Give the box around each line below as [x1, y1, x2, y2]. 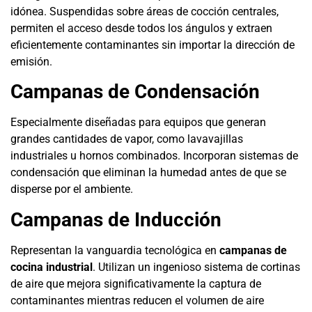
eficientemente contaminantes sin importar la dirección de [10, 38, 295, 52]
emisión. [10, 54, 52, 68]
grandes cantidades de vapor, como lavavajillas [10, 132, 243, 146]
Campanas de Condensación [10, 80, 260, 104]
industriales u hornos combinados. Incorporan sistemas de [10, 149, 298, 163]
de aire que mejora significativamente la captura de [10, 276, 261, 290]
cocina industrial [10, 260, 93, 274]
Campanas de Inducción [10, 208, 221, 231]
